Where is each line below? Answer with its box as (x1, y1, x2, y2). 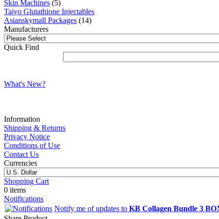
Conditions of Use (4, 141, 60, 150)
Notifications (4, 194, 44, 203)
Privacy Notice (4, 132, 50, 141)
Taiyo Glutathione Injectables (4, 7, 94, 16)
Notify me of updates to (54, 204, 129, 213)
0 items (4, 185, 26, 194)
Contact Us (4, 150, 39, 158)
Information (4, 114, 40, 123)
